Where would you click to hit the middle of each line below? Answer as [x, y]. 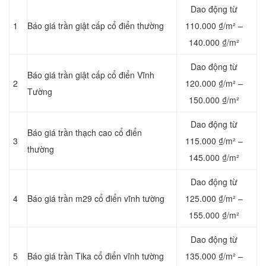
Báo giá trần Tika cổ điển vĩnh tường [96, 256]
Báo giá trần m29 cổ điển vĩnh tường [96, 199]
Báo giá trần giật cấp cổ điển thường [96, 26]
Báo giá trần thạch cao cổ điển [85, 133]
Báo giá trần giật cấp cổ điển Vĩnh [91, 75]
